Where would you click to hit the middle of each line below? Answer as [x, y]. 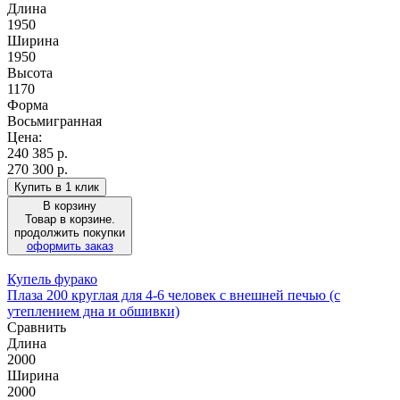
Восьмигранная [54, 121]
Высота [30, 72]
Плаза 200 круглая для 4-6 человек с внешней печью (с [174, 295]
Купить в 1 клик [57, 187]
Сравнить [37, 327]
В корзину [70, 205]
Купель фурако [52, 279]
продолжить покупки [70, 232]
